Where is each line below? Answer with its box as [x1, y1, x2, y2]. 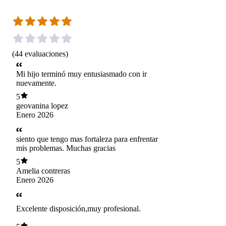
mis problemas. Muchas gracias [16, 144, 116, 153]
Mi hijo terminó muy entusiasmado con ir [16, 70, 147, 79]
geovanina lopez [16, 101, 68, 110]
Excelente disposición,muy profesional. [16, 204, 141, 213]
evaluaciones [25, 49, 66, 58]
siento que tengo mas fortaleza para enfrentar [16, 135, 158, 144]
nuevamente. [16, 79, 56, 88]
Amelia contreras [16, 166, 70, 175]
